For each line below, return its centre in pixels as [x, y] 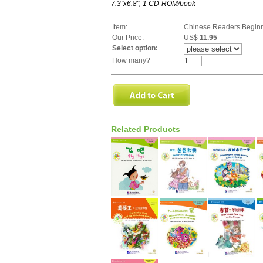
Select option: [135, 48]
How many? [131, 60]
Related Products [146, 129]
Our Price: [128, 37]
